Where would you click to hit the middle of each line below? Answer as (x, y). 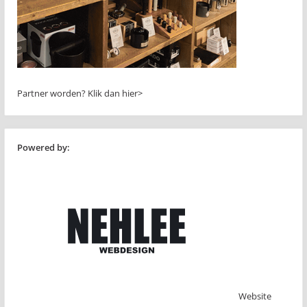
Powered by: (44, 147)
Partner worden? (52, 93)
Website (255, 296)
